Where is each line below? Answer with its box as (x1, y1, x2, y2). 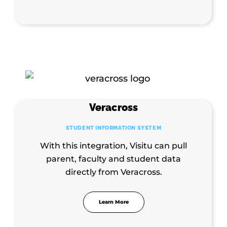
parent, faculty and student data (46, 154, 181, 164)
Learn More (98, 198, 129, 205)
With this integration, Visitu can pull (40, 140, 187, 150)
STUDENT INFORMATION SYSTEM (65, 124, 162, 131)
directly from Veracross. (65, 167, 162, 177)
